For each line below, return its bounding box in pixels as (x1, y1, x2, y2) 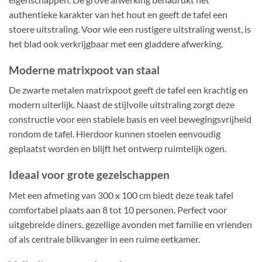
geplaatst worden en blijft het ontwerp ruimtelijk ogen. (9, 143, 226, 154)
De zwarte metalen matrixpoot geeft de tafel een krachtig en (9, 84, 248, 96)
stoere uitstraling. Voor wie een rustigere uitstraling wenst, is (9, 23, 251, 35)
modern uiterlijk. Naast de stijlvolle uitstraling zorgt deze (9, 99, 235, 111)
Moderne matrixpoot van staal (9, 63, 160, 77)
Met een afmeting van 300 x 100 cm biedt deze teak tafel (9, 189, 233, 201)
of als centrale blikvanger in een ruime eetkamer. (9, 233, 200, 244)
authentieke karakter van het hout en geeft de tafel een (9, 9, 227, 20)
